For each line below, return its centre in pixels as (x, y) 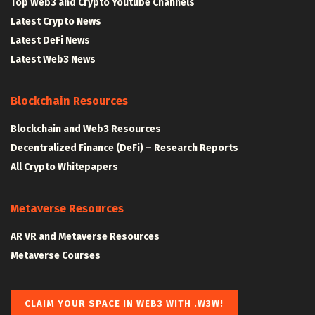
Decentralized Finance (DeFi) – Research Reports (124, 148)
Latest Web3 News (53, 59)
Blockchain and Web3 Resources (86, 129)
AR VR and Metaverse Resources (85, 236)
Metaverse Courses (56, 255)
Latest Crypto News (56, 21)
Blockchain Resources (69, 101)
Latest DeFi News (50, 40)
